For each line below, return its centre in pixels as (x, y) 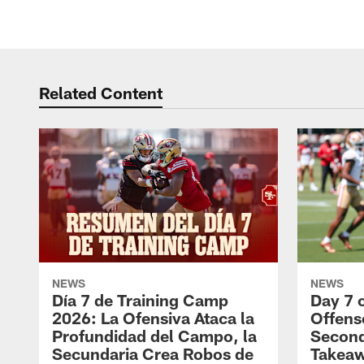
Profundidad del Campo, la (154, 336)
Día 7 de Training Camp (140, 300)
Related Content (101, 93)
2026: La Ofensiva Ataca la (153, 318)
